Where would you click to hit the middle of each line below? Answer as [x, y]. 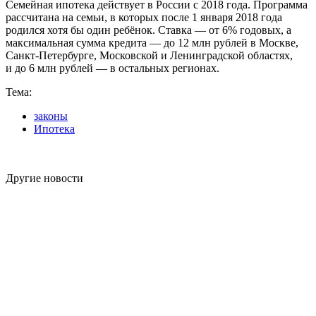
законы [51, 116]
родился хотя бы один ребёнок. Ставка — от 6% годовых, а [148, 30]
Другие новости [44, 178]
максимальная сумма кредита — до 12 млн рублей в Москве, [152, 42]
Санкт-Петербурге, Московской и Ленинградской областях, [149, 55]
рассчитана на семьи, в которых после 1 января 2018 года [144, 17]
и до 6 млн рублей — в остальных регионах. [113, 68]
